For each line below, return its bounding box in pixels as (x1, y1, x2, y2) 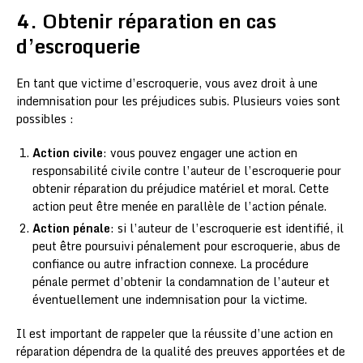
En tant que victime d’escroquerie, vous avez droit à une (16, 74, 318, 93)
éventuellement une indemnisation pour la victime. (32, 290, 307, 310)
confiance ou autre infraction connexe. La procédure (32, 254, 309, 274)
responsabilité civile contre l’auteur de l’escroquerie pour (32, 161, 341, 181)
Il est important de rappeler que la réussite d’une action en (16, 324, 333, 344)
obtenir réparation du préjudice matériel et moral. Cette (32, 179, 329, 199)
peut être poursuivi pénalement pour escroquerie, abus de (32, 237, 340, 256)
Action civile (32, 143, 103, 163)
